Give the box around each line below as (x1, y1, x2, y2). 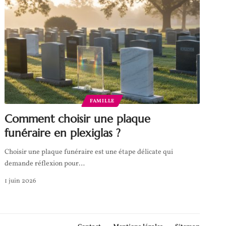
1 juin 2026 (5, 176, 37, 186)
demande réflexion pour (5, 158, 79, 168)
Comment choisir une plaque (5, 111, 151, 126)
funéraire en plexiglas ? (5, 126, 121, 140)
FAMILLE (90, 97, 115, 104)
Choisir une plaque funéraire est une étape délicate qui (5, 147, 174, 157)
